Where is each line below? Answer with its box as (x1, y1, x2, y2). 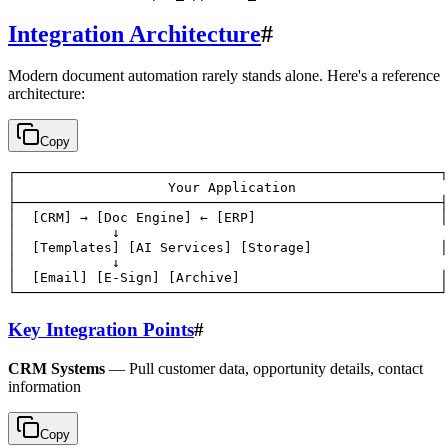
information (8, 377, 81, 395)
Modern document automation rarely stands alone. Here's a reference (8, 67, 440, 85)
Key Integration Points (8, 319, 194, 341)
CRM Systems (8, 359, 105, 377)
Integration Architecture (8, 20, 261, 47)
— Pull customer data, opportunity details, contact (105, 359, 423, 377)
